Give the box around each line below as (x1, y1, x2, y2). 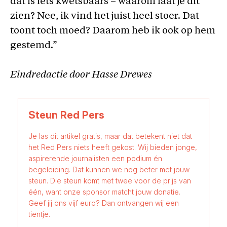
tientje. (28, 209, 50, 218)
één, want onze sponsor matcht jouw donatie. (28, 187, 180, 196)
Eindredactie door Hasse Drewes (10, 70, 152, 80)
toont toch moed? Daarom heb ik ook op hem (10, 26, 215, 36)
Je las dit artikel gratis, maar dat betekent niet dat (28, 131, 192, 140)
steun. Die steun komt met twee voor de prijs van (28, 176, 191, 185)
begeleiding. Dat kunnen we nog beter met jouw (28, 165, 190, 174)
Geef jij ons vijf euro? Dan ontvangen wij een (28, 198, 179, 207)
